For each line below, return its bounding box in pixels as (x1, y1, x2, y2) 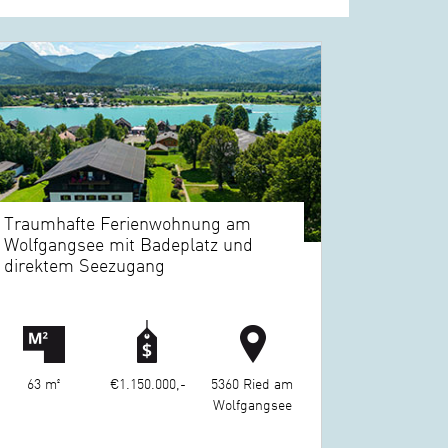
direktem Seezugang (4, 252, 166, 278)
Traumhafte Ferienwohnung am (4, 210, 252, 236)
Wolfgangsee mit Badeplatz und (4, 231, 254, 257)
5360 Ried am (211, 372, 294, 395)
